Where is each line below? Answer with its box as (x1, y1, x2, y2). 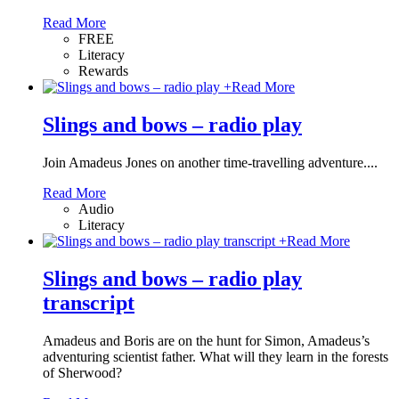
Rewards (78, 63, 128, 79)
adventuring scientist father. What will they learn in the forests (43, 349, 388, 365)
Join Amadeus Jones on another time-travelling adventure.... (43, 155, 378, 171)
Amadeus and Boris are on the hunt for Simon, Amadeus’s (43, 333, 370, 349)
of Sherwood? (43, 365, 122, 381)
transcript (43, 291, 134, 315)
